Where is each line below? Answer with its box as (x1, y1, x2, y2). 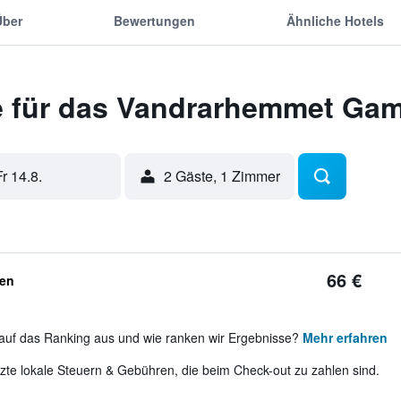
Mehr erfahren (302, 328, 388, 346)
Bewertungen (113, 11, 195, 30)
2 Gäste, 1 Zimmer (163, 166, 280, 186)
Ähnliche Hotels (286, 11, 385, 30)
